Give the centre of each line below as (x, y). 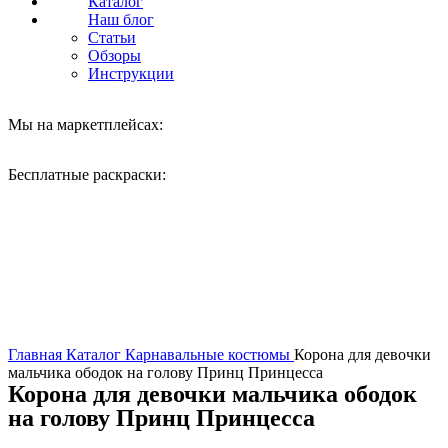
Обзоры (114, 55)
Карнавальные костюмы (209, 354)
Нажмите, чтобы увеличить (102, 336)
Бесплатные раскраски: (89, 174)
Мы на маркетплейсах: (87, 124)
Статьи (112, 37)
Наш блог (121, 19)
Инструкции (131, 73)
